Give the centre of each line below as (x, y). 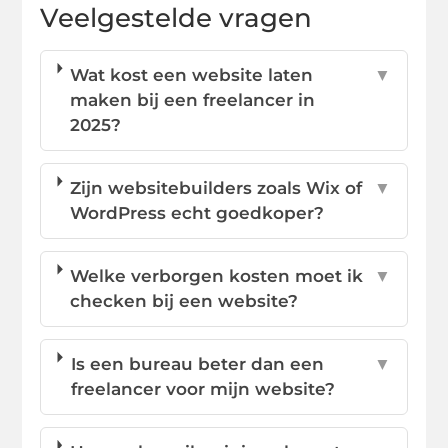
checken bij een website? (184, 300)
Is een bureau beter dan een (197, 363)
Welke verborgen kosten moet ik (217, 275)
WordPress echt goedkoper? (197, 212)
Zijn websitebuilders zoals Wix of (216, 187)
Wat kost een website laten (192, 74)
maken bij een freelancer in (193, 99)
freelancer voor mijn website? (202, 388)
